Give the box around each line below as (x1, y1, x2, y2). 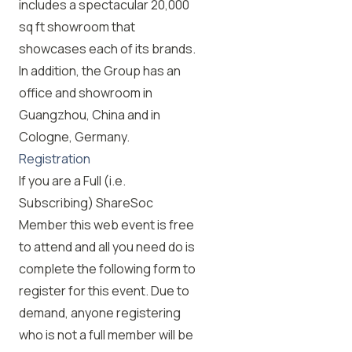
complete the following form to (19, 260, 196, 277)
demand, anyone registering (19, 304, 181, 321)
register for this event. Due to (19, 282, 189, 299)
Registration (19, 150, 90, 167)
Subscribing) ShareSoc (19, 194, 153, 211)
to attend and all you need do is (19, 238, 195, 255)
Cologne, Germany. (19, 128, 130, 145)
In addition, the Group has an (19, 62, 181, 79)
